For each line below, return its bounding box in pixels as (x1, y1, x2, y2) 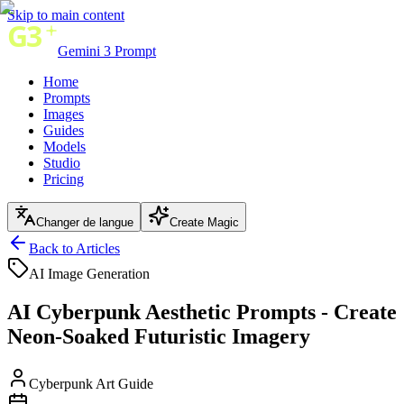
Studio (43, 155, 80, 170)
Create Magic (170, 216, 239, 229)
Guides (43, 123, 84, 138)
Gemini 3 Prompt (58, 43, 156, 59)
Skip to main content (7, 7, 124, 23)
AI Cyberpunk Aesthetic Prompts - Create (7, 299, 397, 324)
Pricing (43, 171, 84, 187)
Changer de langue (36, 216, 133, 229)
